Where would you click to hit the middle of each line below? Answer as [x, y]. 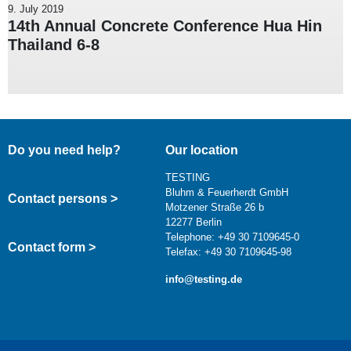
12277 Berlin [193, 223]
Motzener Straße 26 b [214, 208]
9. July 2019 [36, 9]
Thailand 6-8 [54, 45]
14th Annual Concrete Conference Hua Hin [165, 26]
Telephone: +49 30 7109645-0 [232, 237]
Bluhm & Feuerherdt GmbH [226, 193]
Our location [201, 150]
